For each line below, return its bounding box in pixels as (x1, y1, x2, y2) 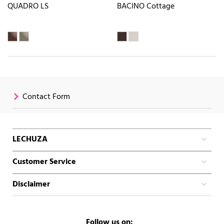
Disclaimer (12, 177, 50, 191)
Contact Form (22, 90, 70, 103)
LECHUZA (12, 132, 47, 146)
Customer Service (12, 155, 76, 168)
